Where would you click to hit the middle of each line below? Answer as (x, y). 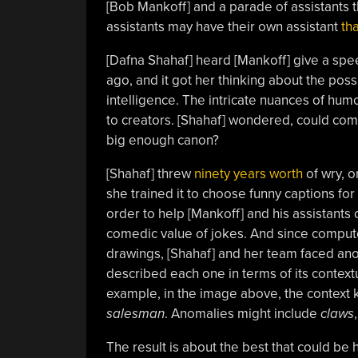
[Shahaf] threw (150, 173)
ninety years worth (248, 173)
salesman (135, 313)
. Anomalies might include (242, 313)
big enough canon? (162, 140)
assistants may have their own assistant (223, 26)
